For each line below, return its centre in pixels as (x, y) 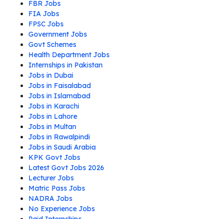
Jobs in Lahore (53, 117)
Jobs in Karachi (54, 106)
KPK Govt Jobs (54, 158)
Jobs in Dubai (51, 76)
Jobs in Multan (52, 127)
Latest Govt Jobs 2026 (66, 168)
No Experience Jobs (62, 209)
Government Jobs (58, 34)
